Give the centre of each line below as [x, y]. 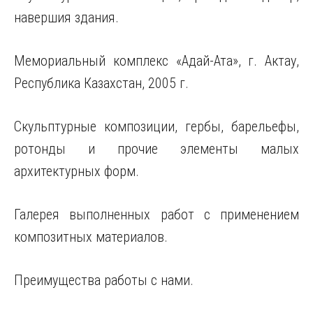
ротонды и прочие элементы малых [156, 149]
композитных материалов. [91, 237]
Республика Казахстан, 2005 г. [101, 83]
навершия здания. [66, 17]
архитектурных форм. [77, 171]
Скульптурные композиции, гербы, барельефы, [156, 126]
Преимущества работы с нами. [104, 280]
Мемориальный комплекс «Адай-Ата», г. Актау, [156, 61]
